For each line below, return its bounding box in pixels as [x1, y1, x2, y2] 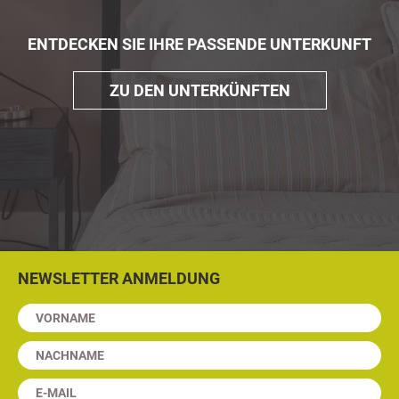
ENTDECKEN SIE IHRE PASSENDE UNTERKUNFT [28, 35, 371, 54]
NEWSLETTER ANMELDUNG [18, 268, 220, 288]
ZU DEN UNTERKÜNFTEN [109, 81, 290, 101]
